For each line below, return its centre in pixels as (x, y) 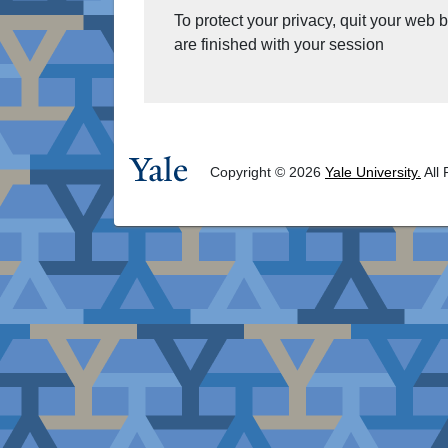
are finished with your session (279, 45)
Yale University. (373, 171)
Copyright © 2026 (267, 171)
